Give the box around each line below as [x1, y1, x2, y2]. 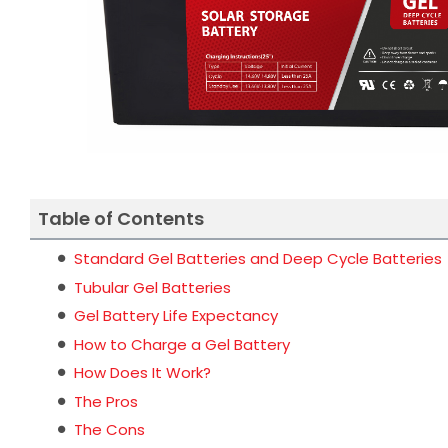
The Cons [74, 419, 145, 440]
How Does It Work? [74, 362, 211, 383]
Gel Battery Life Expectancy [74, 305, 278, 326]
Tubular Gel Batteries [74, 276, 231, 298]
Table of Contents [38, 206, 204, 231]
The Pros [74, 390, 138, 412]
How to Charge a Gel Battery [74, 333, 290, 355]
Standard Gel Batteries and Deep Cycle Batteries [74, 248, 442, 269]
